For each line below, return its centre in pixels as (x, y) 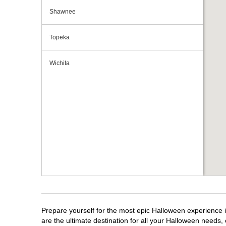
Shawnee (63, 12)
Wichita (60, 63)
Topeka (60, 37)
